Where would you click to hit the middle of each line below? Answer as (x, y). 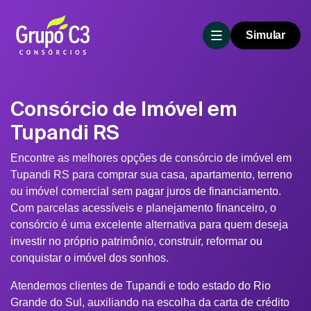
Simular (266, 35)
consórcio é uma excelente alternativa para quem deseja (149, 225)
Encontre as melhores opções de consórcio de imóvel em (151, 158)
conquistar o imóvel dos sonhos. (90, 258)
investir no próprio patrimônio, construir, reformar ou (136, 241)
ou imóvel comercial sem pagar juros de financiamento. (146, 191)
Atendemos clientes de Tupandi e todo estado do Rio (141, 286)
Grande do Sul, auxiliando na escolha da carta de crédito (150, 302)
